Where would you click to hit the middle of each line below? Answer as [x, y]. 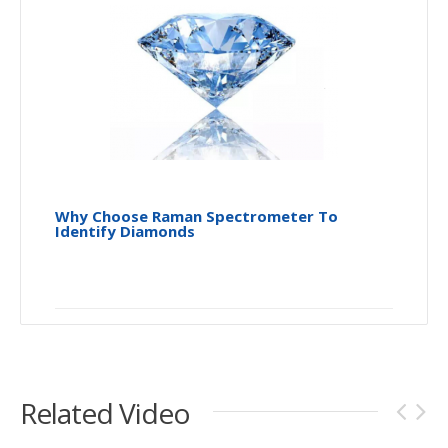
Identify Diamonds [125, 230]
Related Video [105, 412]
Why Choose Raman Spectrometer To [196, 215]
